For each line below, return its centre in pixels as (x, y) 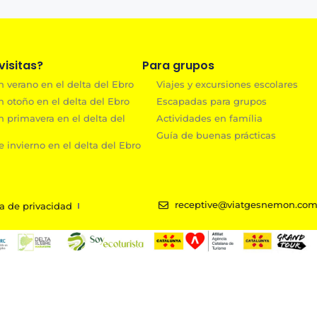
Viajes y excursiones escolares (227, 84)
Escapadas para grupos (212, 101)
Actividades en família (210, 118)
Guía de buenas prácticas (217, 135)
